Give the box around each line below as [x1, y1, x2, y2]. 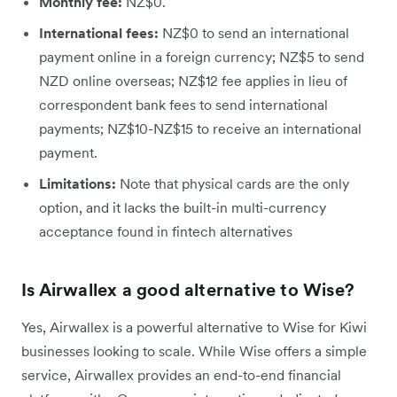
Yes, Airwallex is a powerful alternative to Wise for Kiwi [21, 317, 367, 336]
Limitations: [39, 174, 116, 192]
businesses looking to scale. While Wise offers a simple [21, 341, 367, 360]
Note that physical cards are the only [116, 174, 349, 192]
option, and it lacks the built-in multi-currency [39, 198, 326, 216]
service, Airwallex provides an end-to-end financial [21, 365, 341, 384]
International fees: [39, 23, 162, 42]
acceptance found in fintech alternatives [39, 222, 292, 240]
